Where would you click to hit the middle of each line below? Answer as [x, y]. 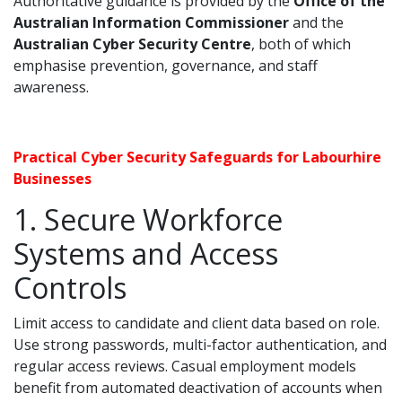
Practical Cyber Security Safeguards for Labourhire [197, 157]
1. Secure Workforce [148, 219]
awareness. [51, 87]
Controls [70, 288]
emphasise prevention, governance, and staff [166, 66]
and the [316, 22]
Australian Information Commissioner [151, 22]
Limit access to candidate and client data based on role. [197, 323]
